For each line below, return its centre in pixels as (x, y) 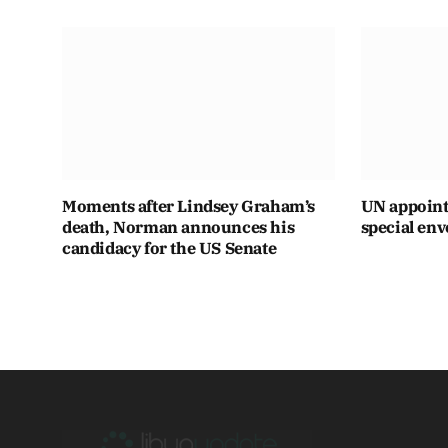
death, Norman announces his (178, 226)
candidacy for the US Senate (169, 247)
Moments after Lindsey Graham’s (189, 205)
